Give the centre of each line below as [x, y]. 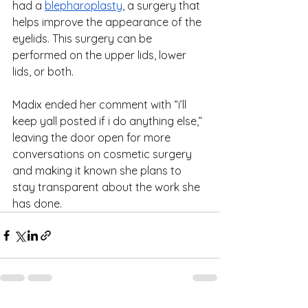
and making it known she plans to [98, 170]
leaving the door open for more [93, 137]
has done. [37, 203]
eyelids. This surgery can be [84, 38]
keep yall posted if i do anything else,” [109, 121]
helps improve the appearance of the [108, 22]
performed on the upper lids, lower [101, 55]
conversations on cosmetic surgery [103, 154]
